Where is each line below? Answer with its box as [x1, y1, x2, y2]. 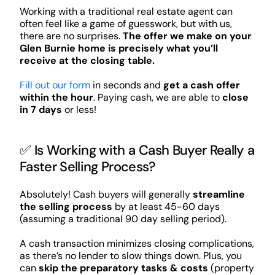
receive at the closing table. [19, 53, 155, 67]
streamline [192, 187, 245, 201]
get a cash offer [163, 78, 240, 91]
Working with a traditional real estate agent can [19, 4, 233, 18]
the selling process [19, 199, 112, 213]
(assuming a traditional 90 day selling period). [19, 212, 227, 225]
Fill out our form [19, 78, 90, 91]
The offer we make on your [122, 29, 252, 42]
